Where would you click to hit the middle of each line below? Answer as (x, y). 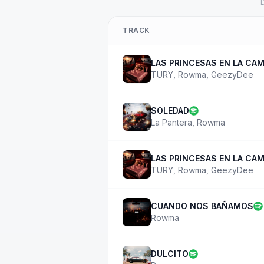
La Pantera (171, 122)
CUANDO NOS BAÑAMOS (202, 206)
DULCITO (170, 254)
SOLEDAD (170, 110)
